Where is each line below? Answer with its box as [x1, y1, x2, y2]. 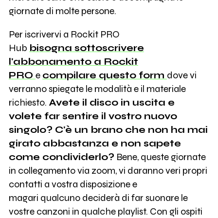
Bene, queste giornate [114, 151, 206, 163]
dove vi [166, 69, 197, 81]
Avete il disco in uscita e [48, 96, 175, 108]
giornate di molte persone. [8, 5, 116, 17]
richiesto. [8, 96, 49, 108]
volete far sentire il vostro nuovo [8, 110, 177, 122]
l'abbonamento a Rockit [8, 55, 138, 67]
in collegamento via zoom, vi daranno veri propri [8, 164, 207, 176]
